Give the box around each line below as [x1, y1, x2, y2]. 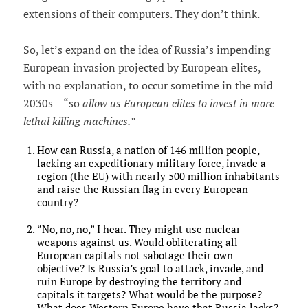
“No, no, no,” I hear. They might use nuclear [36, 223, 241, 236]
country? [36, 196, 78, 210]
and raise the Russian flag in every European [36, 183, 248, 197]
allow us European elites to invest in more [79, 96, 274, 111]
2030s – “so [23, 96, 80, 111]
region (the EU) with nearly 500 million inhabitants [36, 170, 280, 184]
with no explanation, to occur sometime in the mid [23, 78, 273, 93]
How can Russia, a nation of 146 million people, [36, 144, 259, 157]
